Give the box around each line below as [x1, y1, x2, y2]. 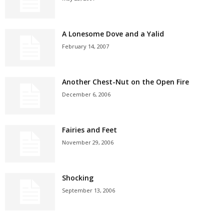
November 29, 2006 [62, 138, 113, 146]
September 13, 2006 [62, 186, 115, 194]
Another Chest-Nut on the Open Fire [62, 77, 189, 86]
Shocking [62, 173, 93, 182]
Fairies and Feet [62, 125, 117, 134]
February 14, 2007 [62, 42, 109, 50]
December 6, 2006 [62, 90, 110, 98]
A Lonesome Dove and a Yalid [62, 29, 164, 38]
